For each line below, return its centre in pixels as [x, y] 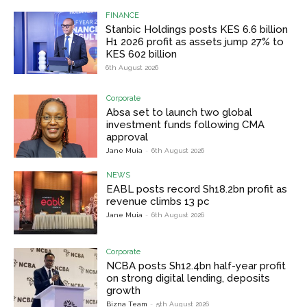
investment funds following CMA [186, 125]
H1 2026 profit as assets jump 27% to [195, 41]
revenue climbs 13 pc [158, 202]
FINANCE [123, 15]
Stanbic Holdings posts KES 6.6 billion [197, 29]
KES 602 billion [142, 54]
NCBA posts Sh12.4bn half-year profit [196, 266]
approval [127, 137]
